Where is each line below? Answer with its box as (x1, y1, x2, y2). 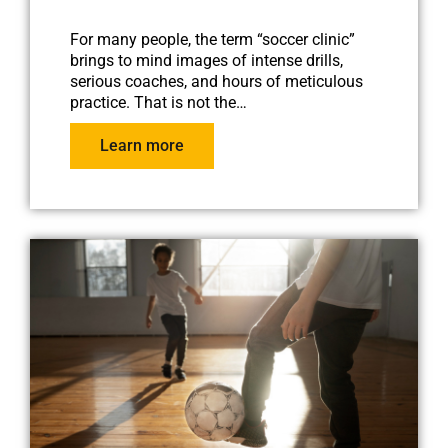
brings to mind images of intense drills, (70, 50, 343, 70)
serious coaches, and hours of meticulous (70, 71, 363, 91)
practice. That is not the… (70, 92, 247, 112)
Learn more (100, 135, 184, 155)
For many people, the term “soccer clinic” (70, 29, 355, 49)
